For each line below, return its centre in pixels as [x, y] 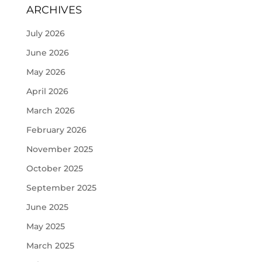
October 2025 [54, 168]
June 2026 [47, 53]
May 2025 [45, 226]
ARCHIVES [54, 10]
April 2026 [47, 91]
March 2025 [50, 246]
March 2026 [50, 111]
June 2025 [47, 207]
